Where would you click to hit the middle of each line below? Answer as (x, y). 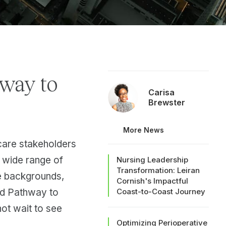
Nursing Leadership (152, 159)
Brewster (167, 102)
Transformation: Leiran (158, 170)
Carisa (161, 92)
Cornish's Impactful (152, 181)
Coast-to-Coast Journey (161, 191)
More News (144, 130)
